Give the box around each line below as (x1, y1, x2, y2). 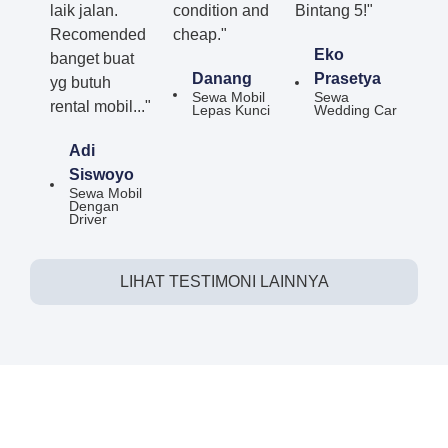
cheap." (172, 25, 227, 43)
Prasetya (314, 69, 382, 87)
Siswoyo (69, 165, 134, 183)
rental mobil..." (50, 97, 151, 115)
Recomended (50, 25, 146, 43)
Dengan (69, 198, 119, 214)
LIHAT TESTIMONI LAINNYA (119, 272, 329, 290)
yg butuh (50, 73, 111, 91)
